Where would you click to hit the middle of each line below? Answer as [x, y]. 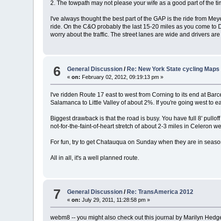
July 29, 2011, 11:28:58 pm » [115, 200]
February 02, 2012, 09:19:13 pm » [122, 77]
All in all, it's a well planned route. [95, 158]
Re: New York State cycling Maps [173, 69]
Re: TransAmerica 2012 [160, 192]
